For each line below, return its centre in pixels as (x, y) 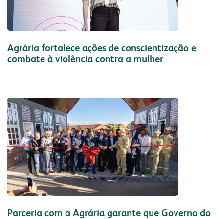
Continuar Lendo (183, 89)
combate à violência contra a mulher (85, 59)
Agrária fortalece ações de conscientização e (102, 48)
